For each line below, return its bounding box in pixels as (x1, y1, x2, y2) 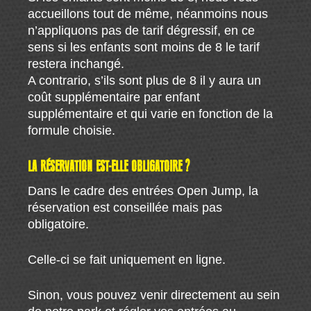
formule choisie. (28, 123, 116, 137)
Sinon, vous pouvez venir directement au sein (28, 287, 280, 302)
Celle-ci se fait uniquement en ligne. (28, 252, 226, 267)
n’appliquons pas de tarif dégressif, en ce (28, 23, 255, 37)
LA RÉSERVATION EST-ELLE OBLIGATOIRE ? (28, 158, 190, 175)
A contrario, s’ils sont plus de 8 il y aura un (28, 73, 262, 87)
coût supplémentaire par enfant (28, 90, 201, 104)
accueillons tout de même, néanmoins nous (28, 6, 269, 21)
